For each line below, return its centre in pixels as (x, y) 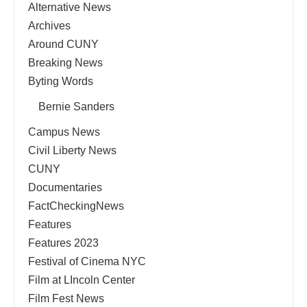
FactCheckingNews (76, 206)
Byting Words (61, 81)
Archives (49, 26)
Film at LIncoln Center (82, 280)
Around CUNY (63, 44)
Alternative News (70, 7)
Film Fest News (66, 298)
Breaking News (65, 63)
